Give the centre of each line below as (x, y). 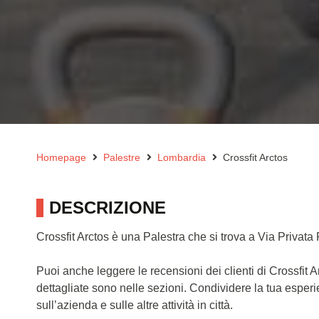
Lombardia (182, 157)
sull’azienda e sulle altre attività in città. (135, 305)
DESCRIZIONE (108, 207)
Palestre (122, 157)
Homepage (61, 157)
